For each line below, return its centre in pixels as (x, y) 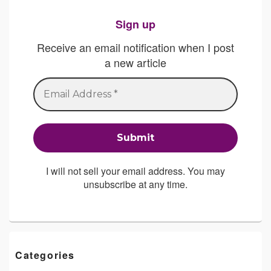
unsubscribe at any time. (135, 184)
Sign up (135, 24)
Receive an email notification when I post (135, 47)
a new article (135, 62)
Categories (45, 255)
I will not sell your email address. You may (135, 171)
